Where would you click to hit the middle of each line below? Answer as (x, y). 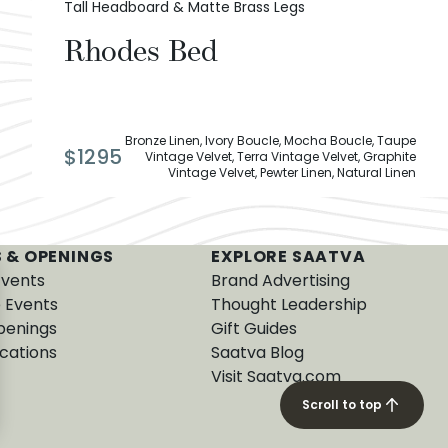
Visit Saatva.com (276, 377)
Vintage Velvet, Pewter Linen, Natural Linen (292, 173)
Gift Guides (254, 329)
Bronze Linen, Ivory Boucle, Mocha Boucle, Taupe (270, 141)
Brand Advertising (281, 281)
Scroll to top (342, 404)
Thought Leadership (289, 305)
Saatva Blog (258, 353)
